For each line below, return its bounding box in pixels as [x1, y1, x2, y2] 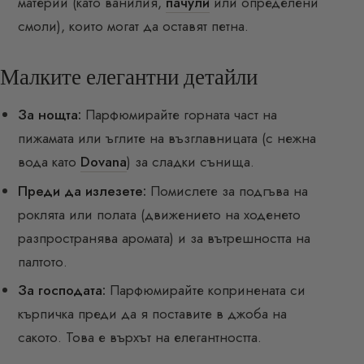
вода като [18, 152, 81, 172]
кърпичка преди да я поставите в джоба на [18, 304, 288, 324]
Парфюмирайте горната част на [81, 105, 278, 125]
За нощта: [18, 105, 82, 125]
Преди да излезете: [18, 180, 147, 201]
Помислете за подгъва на [146, 180, 309, 201]
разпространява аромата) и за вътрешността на [18, 227, 311, 248]
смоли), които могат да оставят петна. [18, 16, 249, 37]
